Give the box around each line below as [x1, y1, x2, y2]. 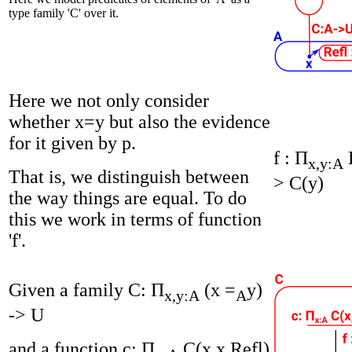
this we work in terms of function [9, 209, 262, 230]
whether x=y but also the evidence [9, 112, 270, 133]
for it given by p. [9, 133, 136, 154]
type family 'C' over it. [9, 6, 119, 20]
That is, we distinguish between [9, 167, 249, 188]
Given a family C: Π [9, 280, 164, 301]
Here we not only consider [9, 90, 209, 112]
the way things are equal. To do [9, 188, 247, 209]
